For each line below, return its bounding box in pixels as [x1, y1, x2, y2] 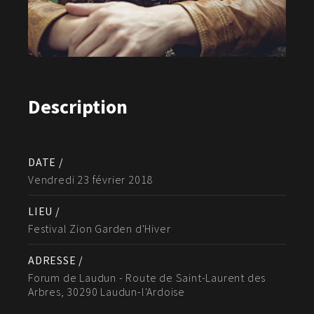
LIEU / [28, 204, 60, 219]
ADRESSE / [28, 253, 84, 268]
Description [28, 94, 128, 120]
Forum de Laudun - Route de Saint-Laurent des [28, 271, 266, 285]
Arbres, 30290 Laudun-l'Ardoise [28, 285, 186, 299]
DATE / [28, 155, 64, 170]
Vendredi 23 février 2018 [28, 172, 153, 187]
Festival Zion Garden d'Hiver [28, 221, 171, 236]
